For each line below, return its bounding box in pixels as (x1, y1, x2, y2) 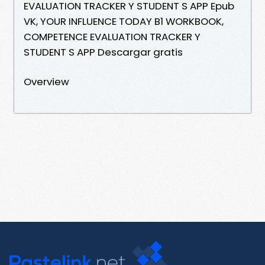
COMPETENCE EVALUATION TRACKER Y (24, 29, 201, 44)
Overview (24, 74, 69, 89)
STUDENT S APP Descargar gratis (24, 44, 183, 59)
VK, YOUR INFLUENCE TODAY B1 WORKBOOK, (24, 14, 224, 28)
